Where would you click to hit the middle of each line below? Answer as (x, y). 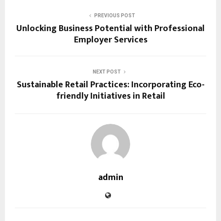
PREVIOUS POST (114, 16)
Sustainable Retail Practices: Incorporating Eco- (110, 85)
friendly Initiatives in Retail (110, 96)
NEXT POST (107, 72)
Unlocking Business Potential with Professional (110, 29)
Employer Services (110, 40)
